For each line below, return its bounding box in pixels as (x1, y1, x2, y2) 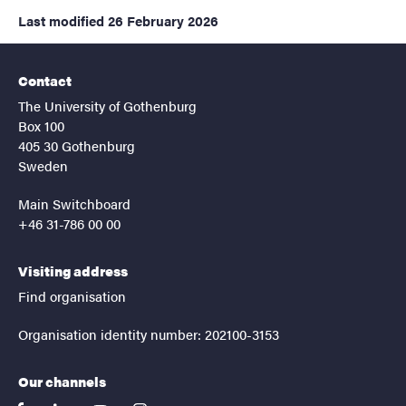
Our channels (18, 372, 106, 391)
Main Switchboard (18, 194, 130, 214)
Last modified (18, 11, 104, 31)
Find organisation (18, 286, 126, 306)
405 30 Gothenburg (18, 136, 135, 156)
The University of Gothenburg (18, 96, 197, 116)
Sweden (18, 156, 68, 176)
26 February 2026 (108, 11, 218, 31)
